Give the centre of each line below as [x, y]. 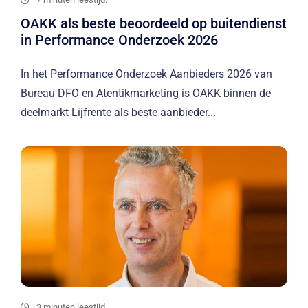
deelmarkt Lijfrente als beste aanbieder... [118, 113]
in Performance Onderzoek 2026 [119, 40]
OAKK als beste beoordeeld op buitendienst [154, 24]
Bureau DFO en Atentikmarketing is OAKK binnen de [146, 93]
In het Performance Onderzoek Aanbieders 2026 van [146, 74]
